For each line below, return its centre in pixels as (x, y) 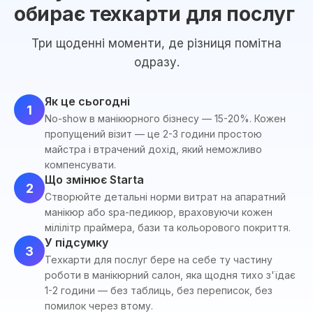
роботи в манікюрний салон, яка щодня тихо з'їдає (170, 275)
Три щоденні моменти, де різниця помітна (156, 43)
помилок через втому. (99, 306)
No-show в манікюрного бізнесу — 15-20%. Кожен (165, 118)
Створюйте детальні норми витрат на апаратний (165, 197)
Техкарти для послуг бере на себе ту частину (159, 260)
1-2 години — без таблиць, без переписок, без (159, 290)
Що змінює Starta (94, 180)
